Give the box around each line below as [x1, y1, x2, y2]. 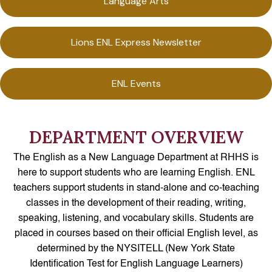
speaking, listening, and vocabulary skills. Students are [18, 214, 254, 223]
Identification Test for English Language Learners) [29, 259, 243, 269]
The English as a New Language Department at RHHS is [13, 153, 259, 163]
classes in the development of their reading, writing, [26, 199, 246, 208]
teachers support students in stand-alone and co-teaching [13, 183, 259, 193]
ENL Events [111, 77, 161, 90]
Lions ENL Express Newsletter [70, 36, 202, 49]
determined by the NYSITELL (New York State [37, 244, 235, 254]
